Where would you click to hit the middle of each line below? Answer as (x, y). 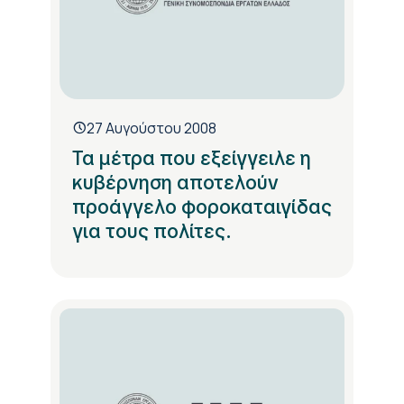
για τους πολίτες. (152, 231)
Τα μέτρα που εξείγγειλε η (192, 158)
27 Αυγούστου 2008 (151, 128)
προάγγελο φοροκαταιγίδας (202, 207)
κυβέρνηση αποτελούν (175, 182)
